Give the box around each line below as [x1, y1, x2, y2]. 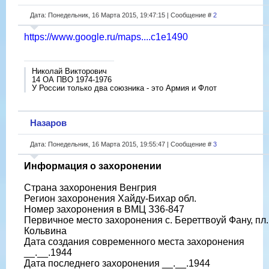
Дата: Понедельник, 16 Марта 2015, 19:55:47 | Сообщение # [30, 140, 213, 148]
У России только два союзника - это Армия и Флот [32, 83, 217, 92]
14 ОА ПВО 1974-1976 [32, 74, 112, 84]
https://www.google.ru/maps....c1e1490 [24, 31, 188, 42]
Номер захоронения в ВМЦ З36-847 [24, 204, 184, 214]
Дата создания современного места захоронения [24, 236, 244, 247]
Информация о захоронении [24, 160, 162, 171]
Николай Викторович [32, 66, 107, 76]
